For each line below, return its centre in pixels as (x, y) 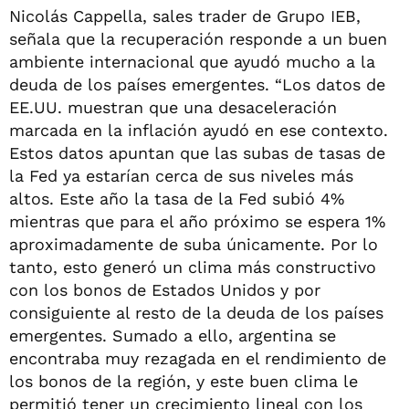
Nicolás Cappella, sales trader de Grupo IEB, (185, 16)
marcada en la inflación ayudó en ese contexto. (199, 130)
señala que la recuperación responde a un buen (198, 38)
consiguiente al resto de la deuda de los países (196, 312)
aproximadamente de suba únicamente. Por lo (194, 244)
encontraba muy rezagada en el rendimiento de (198, 358)
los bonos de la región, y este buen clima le (184, 381)
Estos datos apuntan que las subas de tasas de (197, 152)
